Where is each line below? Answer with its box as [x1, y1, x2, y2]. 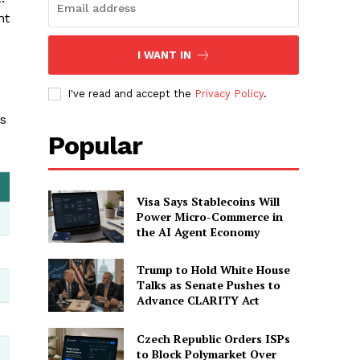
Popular [48, 129, 143, 161]
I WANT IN [137, 48, 191, 61]
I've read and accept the [67, 87, 195, 100]
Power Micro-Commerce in [136, 208, 283, 224]
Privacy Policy [194, 87, 264, 100]
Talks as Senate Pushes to [136, 277, 280, 293]
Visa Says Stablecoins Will [136, 193, 280, 209]
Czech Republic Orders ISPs [136, 330, 290, 346]
